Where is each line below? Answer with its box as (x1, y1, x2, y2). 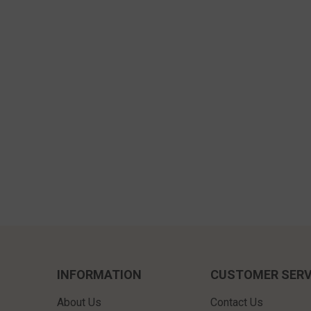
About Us (57, 296, 102, 310)
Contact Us (210, 296, 263, 310)
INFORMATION (57, 267, 142, 283)
